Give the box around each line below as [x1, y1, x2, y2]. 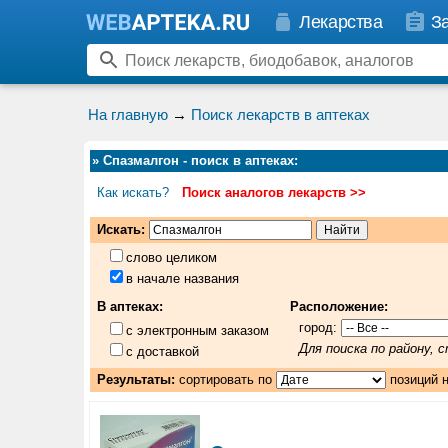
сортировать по [174, 372, 276, 387]
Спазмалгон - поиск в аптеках [103, 153, 294, 168]
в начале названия [126, 271, 240, 287]
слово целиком [126, 250, 218, 266]
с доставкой [126, 344, 200, 360]
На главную [88, 106, 168, 123]
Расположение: [289, 299, 388, 314]
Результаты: [96, 372, 175, 387]
